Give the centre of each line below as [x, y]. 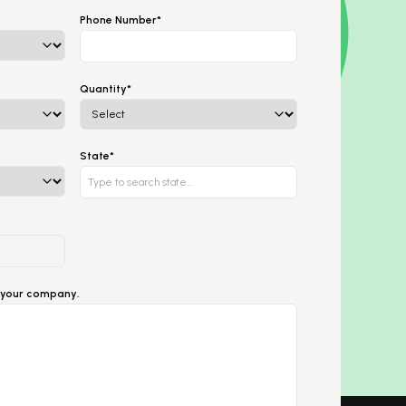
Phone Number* [121, 19]
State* [97, 155]
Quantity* [106, 88]
